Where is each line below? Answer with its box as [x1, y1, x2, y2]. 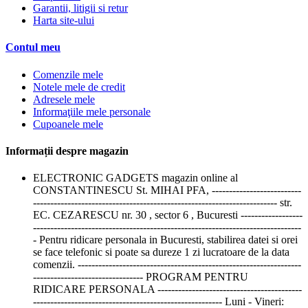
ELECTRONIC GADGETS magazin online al [33, 172, 238, 184]
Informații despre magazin [5, 144, 129, 157]
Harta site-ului [33, 14, 94, 27]
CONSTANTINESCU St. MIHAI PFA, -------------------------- [33, 184, 301, 197]
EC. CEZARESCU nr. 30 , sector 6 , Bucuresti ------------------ [33, 209, 302, 221]
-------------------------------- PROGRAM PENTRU [33, 271, 248, 283]
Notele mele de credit [33, 80, 125, 93]
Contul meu [5, 41, 60, 54]
